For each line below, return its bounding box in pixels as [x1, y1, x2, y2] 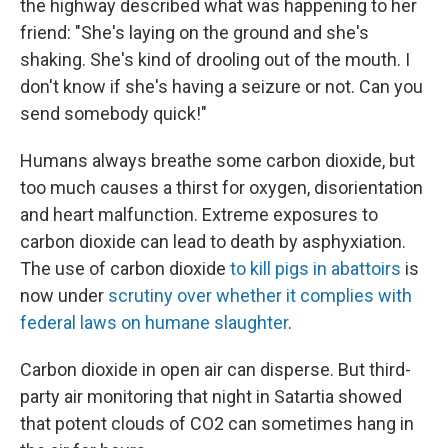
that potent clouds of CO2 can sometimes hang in [20, 412, 414, 434]
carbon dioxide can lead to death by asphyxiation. [20, 230, 406, 252]
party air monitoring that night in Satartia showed [20, 385, 402, 407]
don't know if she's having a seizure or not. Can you [20, 75, 423, 97]
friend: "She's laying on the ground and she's [20, 21, 369, 43]
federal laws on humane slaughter [20, 311, 288, 333]
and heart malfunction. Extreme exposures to [20, 203, 378, 225]
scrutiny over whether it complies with [108, 284, 412, 306]
